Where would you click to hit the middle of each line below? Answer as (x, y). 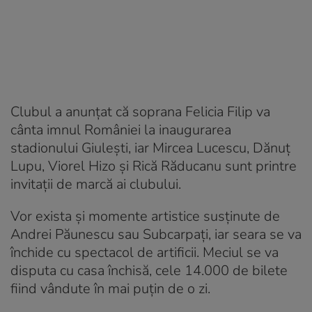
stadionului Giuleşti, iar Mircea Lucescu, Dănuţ (150, 148)
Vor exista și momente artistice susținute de (145, 217)
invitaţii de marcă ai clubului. (96, 185)
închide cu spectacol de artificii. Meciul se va (145, 253)
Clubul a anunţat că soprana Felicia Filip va (140, 112)
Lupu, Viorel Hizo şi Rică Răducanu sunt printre (154, 166)
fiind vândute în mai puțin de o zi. (110, 289)
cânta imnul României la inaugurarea (121, 130)
